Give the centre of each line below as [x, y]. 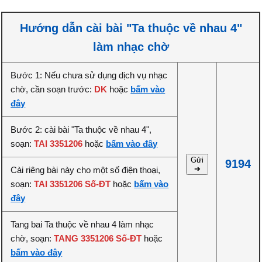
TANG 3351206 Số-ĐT [98, 238]
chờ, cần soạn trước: [53, 89]
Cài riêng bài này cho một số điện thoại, [86, 170]
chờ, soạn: [32, 238]
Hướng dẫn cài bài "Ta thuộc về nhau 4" [131, 28]
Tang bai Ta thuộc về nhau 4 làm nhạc [82, 224]
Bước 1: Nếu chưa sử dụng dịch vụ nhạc [89, 75]
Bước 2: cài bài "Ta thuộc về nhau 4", [81, 130]
